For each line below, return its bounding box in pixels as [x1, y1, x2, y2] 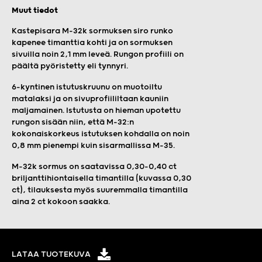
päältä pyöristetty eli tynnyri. [12, 61, 128, 71]
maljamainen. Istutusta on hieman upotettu [12, 105, 181, 115]
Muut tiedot [12, 5, 58, 15]
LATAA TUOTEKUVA [12, 250, 91, 260]
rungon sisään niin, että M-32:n [12, 117, 134, 127]
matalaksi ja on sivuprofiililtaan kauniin [12, 94, 168, 104]
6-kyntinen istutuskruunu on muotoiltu [12, 82, 162, 92]
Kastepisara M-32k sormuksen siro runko [12, 26, 173, 36]
